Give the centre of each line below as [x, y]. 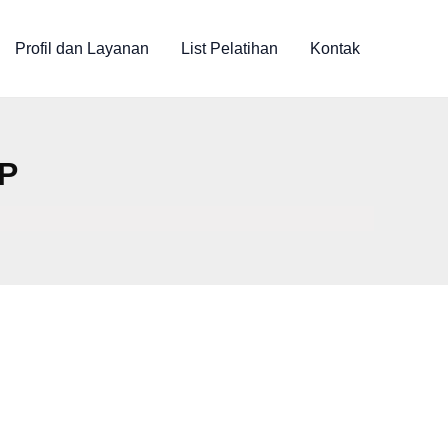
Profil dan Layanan [82, 48]
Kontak [335, 48]
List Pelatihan [229, 48]
